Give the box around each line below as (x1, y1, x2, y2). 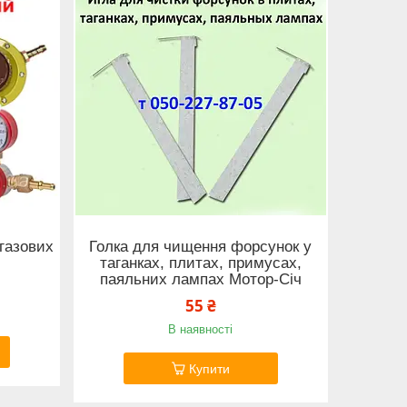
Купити (188, 361, 230, 376)
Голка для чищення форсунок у (89, 238, 313, 256)
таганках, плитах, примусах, (99, 254, 302, 273)
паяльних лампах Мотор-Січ (99, 271, 302, 289)
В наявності (168, 322, 233, 336)
